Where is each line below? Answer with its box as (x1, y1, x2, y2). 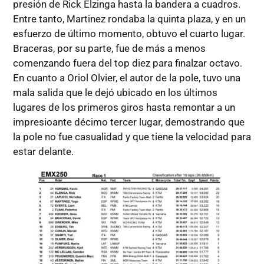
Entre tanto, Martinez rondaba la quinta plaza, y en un (12, 13, 246, 25)
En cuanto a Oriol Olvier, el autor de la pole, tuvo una (12, 72, 240, 84)
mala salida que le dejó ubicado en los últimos (12, 87, 217, 99)
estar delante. (12, 146, 74, 158)
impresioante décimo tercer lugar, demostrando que (12, 116, 245, 128)
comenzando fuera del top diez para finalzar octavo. (12, 57, 242, 70)
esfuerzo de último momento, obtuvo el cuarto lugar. (12, 28, 245, 40)
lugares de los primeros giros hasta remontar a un (12, 101, 235, 114)
